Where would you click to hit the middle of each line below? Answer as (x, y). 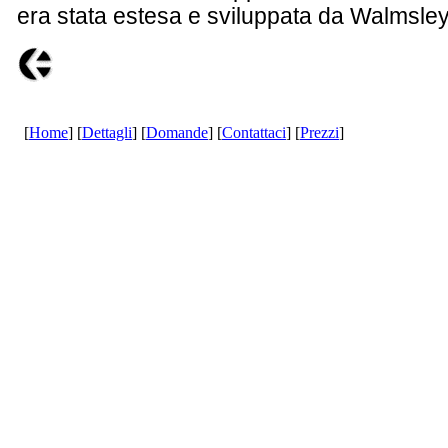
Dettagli (107, 132)
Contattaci (254, 132)
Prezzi (319, 132)
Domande (177, 132)
